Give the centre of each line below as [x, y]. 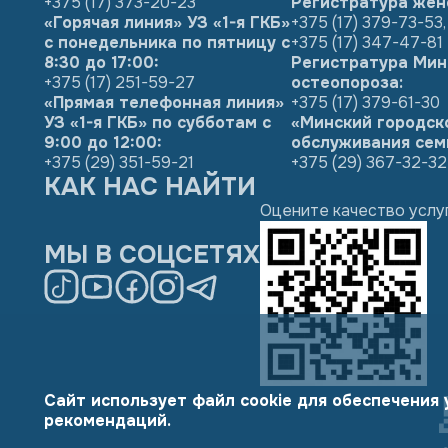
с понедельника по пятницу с [167, 42]
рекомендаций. [107, 420]
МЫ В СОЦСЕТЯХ [152, 255]
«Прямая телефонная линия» [164, 102]
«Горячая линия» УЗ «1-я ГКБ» [167, 22]
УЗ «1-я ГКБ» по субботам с [157, 122]
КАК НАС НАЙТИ [150, 187]
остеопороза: [347, 82]
